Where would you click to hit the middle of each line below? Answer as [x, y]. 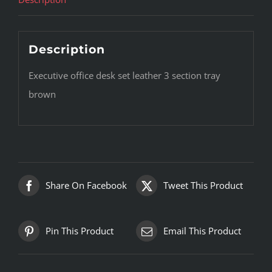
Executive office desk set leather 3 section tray [124, 75]
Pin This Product [80, 231]
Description [66, 49]
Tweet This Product [203, 185]
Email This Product [202, 231]
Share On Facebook [86, 185]
